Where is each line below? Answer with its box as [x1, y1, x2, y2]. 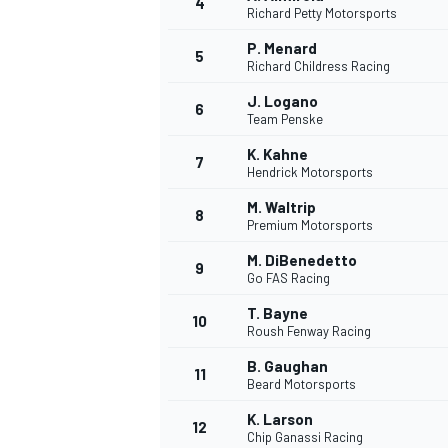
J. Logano [247, 92, 318, 111]
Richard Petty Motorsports [247, 5, 397, 22]
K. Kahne [247, 145, 308, 164]
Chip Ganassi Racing [247, 429, 363, 446]
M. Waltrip [247, 198, 316, 217]
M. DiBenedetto [247, 251, 357, 270]
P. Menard [247, 39, 317, 58]
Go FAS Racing [247, 270, 330, 287]
